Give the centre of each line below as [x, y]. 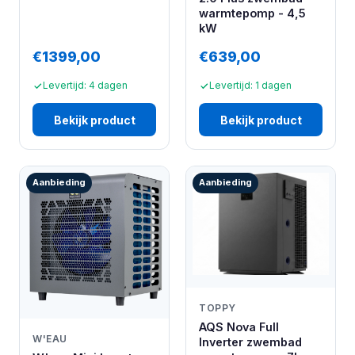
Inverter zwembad [250, 342]
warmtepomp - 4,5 [252, 13]
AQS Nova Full [239, 326]
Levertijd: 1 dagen [250, 86]
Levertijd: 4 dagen [85, 86]
